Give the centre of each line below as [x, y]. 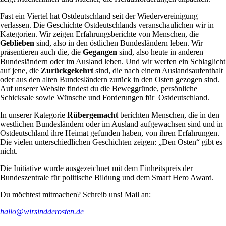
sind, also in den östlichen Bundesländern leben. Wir [119, 43]
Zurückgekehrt [67, 70]
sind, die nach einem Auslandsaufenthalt [158, 70]
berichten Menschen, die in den [169, 115]
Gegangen [101, 52]
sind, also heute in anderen [161, 52]
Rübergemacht [93, 115]
